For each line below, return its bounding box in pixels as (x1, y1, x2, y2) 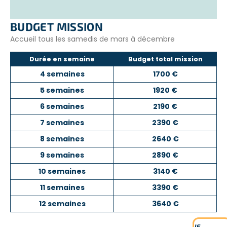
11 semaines (40, 182, 85, 193)
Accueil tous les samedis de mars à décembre (10, 34, 175, 44)
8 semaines (40, 134, 84, 144)
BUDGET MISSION (10, 20, 103, 33)
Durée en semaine (29, 55, 95, 64)
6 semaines (40, 101, 84, 112)
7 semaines (40, 118, 84, 128)
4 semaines (40, 69, 85, 80)
